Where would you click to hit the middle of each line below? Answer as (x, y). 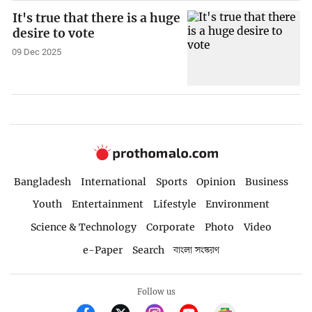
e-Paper (102, 250)
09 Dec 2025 (37, 52)
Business (267, 181)
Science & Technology (84, 227)
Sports (171, 181)
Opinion (216, 181)
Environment (238, 204)
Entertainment (107, 204)
